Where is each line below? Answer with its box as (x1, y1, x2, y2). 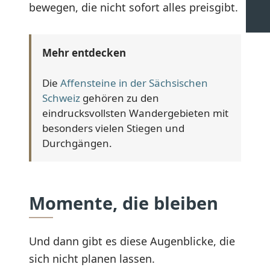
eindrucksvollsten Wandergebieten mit (42, 106, 228, 121)
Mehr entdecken (42, 46, 126, 60)
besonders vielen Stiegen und (42, 121, 184, 136)
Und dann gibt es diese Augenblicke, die (29, 233, 235, 248)
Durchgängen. (42, 136, 112, 151)
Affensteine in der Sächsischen (60, 76, 208, 90)
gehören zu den (80, 91, 159, 105)
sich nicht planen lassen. (29, 251, 155, 266)
